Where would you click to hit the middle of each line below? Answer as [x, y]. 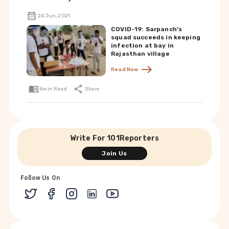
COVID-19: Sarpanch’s [147, 29]
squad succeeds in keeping [156, 37]
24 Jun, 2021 [54, 16]
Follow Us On [40, 178]
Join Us [114, 153]
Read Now [126, 69]
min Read [55, 89]
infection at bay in [142, 45]
